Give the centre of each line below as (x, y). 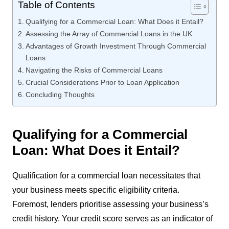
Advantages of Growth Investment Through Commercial (116, 46)
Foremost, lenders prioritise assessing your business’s (110, 204)
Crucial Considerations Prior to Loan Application (102, 82)
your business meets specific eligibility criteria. (96, 190)
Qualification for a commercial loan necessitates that (106, 175)
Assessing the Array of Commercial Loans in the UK (109, 33)
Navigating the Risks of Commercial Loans (94, 70)
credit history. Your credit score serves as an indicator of (112, 218)
